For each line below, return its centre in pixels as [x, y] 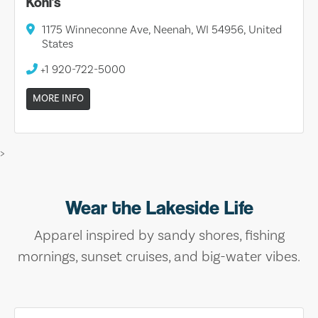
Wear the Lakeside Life [159, 207]
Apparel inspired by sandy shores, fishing [159, 235]
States [57, 44]
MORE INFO [58, 98]
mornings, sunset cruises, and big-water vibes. [159, 257]
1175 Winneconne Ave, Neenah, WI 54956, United [162, 29]
